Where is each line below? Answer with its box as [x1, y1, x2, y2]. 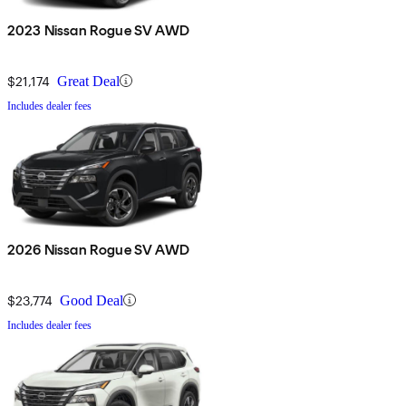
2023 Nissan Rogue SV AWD [7, 21, 189, 39]
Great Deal [57, 72, 120, 89]
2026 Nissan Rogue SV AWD [7, 240, 189, 258]
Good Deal [60, 292, 123, 308]
